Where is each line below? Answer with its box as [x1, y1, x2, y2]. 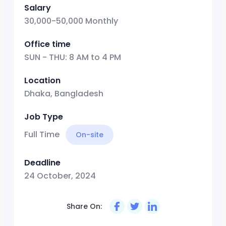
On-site [76, 130, 103, 140]
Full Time [24, 129, 62, 141]
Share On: [66, 201, 102, 211]
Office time [24, 38, 71, 50]
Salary [24, 2, 51, 14]
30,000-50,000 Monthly [24, 15, 118, 27]
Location [24, 75, 61, 87]
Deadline [24, 157, 61, 169]
